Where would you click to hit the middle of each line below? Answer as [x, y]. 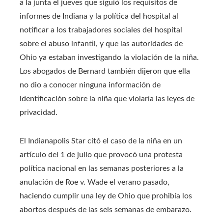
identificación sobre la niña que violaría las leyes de [107, 98]
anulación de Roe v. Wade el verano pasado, [95, 182]
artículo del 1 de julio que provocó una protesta [101, 154]
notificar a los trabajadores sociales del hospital [101, 30]
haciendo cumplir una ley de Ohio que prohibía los [106, 196]
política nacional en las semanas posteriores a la [102, 168]
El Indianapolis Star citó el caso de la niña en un [101, 141]
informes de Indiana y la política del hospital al [99, 16]
